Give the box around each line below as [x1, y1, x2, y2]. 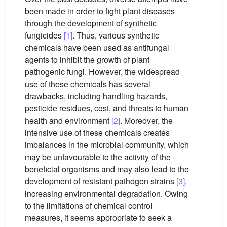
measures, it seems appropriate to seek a [25, 212, 172, 224]
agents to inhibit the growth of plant [25, 54, 149, 66]
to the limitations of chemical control [25, 200, 153, 212]
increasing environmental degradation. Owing [25, 187, 188, 200]
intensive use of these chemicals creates [25, 127, 170, 139]
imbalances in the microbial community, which [25, 139, 189, 151]
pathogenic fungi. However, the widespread [25, 66, 180, 78]
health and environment [25, 115, 111, 127]
